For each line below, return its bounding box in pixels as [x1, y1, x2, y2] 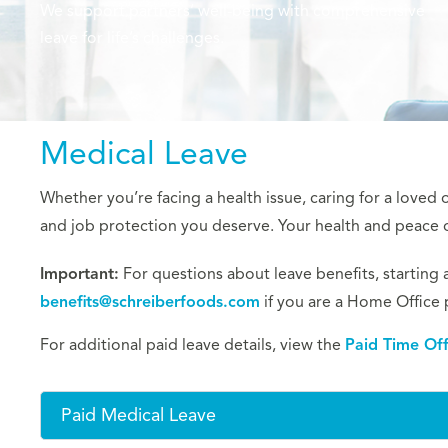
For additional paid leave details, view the [40, 334, 345, 355]
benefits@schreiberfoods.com [40, 292, 260, 313]
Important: [40, 264, 119, 285]
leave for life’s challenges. [40, 28, 224, 49]
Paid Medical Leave [61, 403, 216, 426]
